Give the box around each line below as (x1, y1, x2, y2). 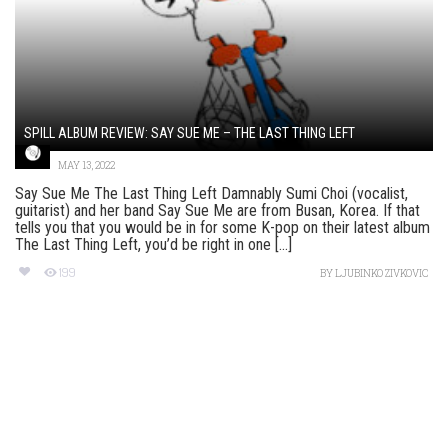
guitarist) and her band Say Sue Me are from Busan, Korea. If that (15, 201, 420, 221)
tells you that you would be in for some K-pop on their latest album (15, 218, 430, 238)
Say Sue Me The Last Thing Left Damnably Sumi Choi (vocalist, (15, 184, 408, 204)
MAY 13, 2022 (58, 159, 115, 173)
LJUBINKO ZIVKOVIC (335, 267, 428, 281)
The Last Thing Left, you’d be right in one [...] (15, 235, 292, 255)
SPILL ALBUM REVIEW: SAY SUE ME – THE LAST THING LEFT (24, 125, 355, 142)
